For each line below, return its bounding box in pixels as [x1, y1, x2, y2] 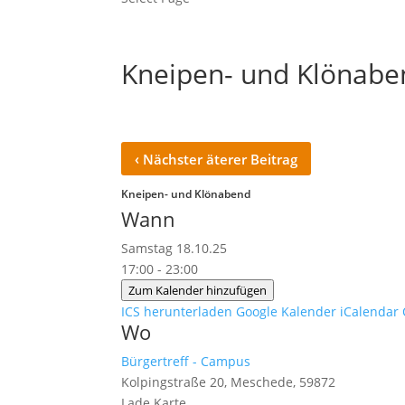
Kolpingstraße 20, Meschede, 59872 [121, 373, 336, 391]
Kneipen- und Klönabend [121, 186, 251, 202]
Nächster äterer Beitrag [139, 150, 298, 168]
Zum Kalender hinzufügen [128, 282, 268, 298]
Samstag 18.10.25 [121, 240, 242, 257]
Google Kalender [236, 303, 337, 320]
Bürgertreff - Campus [121, 353, 251, 370]
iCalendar [340, 303, 400, 320]
